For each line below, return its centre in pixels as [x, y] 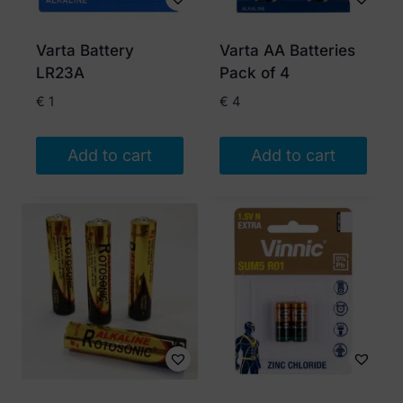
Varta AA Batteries [287, 51]
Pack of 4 [255, 73]
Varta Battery [85, 51]
